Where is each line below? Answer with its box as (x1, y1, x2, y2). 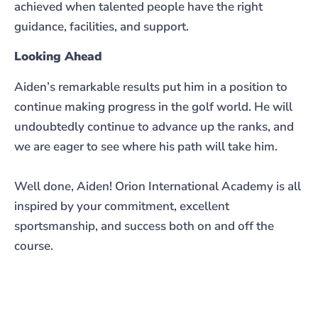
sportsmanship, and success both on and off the (14, 217, 274, 234)
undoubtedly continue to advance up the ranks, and (14, 118, 294, 135)
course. (14, 237, 53, 254)
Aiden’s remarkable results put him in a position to (14, 78, 287, 95)
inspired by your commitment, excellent (14, 197, 229, 214)
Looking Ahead (14, 48, 102, 65)
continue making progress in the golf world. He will (14, 98, 292, 115)
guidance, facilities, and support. (14, 18, 189, 35)
